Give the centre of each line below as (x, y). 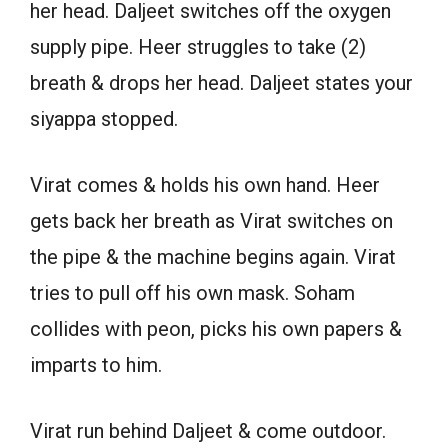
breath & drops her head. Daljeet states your (221, 83)
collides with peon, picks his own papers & (216, 329)
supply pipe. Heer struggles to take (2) (198, 47)
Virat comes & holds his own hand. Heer (205, 185)
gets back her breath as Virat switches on (211, 221)
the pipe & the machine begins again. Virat (213, 257)
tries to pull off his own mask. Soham (192, 293)
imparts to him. (96, 365)
